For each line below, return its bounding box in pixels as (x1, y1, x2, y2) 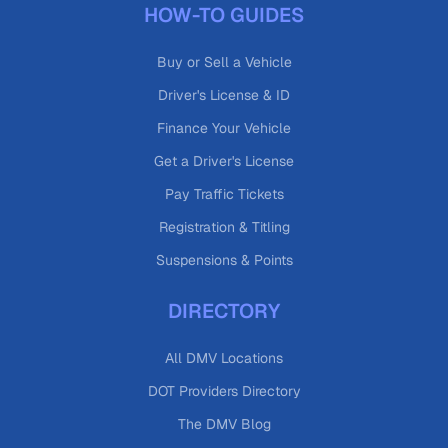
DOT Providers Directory (147, 382, 301, 400)
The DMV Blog (177, 415, 271, 433)
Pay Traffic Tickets (164, 185, 284, 203)
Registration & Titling (158, 218, 290, 236)
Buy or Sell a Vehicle (156, 53, 292, 71)
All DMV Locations (165, 349, 283, 367)
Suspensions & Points (155, 251, 293, 269)
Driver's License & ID (158, 86, 290, 104)
